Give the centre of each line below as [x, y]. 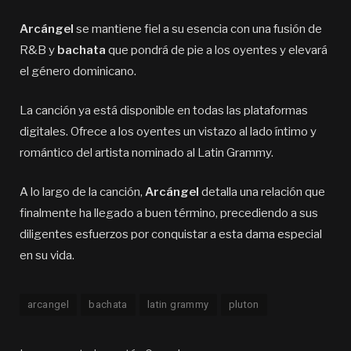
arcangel [49, 305]
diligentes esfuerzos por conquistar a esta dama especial [171, 235]
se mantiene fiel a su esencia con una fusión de [198, 29]
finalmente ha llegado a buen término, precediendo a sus [169, 213]
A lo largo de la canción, [82, 192]
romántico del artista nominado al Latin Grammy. [147, 153]
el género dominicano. [78, 72]
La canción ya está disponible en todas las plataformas [164, 111]
